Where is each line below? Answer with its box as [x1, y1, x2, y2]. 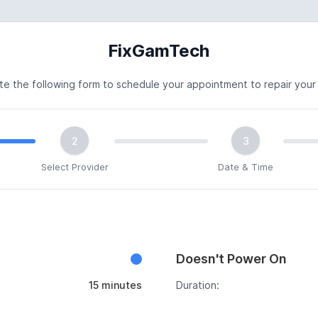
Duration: [175, 279, 219, 291]
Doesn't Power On [175, 251, 287, 266]
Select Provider [40, 162, 109, 172]
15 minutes [88, 279, 142, 291]
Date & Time [218, 162, 274, 172]
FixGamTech [108, 40, 210, 61]
